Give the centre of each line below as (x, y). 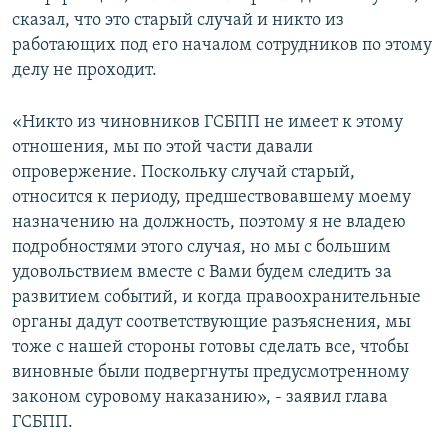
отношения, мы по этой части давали (162, 148)
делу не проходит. (84, 71)
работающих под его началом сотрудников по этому (222, 46)
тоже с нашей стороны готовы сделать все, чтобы (210, 348)
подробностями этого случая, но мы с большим (201, 248)
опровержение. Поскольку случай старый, (183, 173)
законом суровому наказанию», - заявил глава (200, 398)
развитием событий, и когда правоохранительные (216, 298)
